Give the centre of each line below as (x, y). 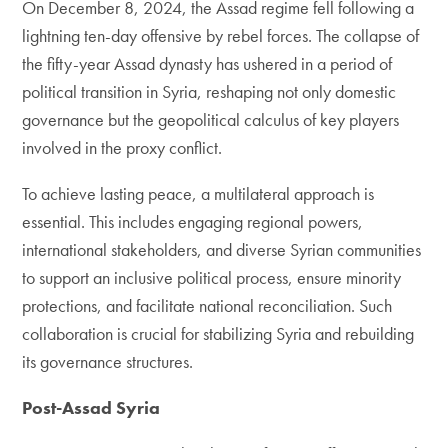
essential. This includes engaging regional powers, (193, 221)
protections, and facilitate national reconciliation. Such (207, 305)
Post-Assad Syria (91, 407)
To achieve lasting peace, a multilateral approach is (198, 193)
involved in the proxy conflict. (122, 147)
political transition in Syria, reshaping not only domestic (209, 91)
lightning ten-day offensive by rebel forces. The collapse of (221, 35)
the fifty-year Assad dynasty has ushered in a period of (207, 63)
